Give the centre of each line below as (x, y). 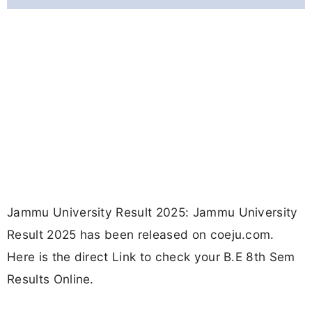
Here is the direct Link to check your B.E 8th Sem (151, 257)
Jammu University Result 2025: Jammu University (153, 212)
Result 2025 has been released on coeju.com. (141, 235)
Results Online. (50, 279)
